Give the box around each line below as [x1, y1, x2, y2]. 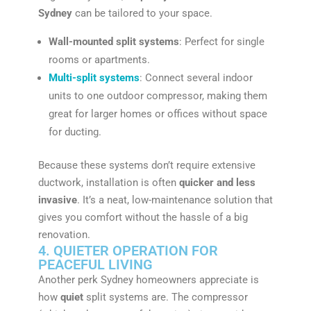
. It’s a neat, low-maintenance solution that [76, 193, 273, 206]
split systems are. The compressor [83, 290, 248, 303]
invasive [37, 193, 77, 206]
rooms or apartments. [48, 53, 150, 66]
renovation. [37, 228, 90, 241]
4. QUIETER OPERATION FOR [37, 242, 218, 259]
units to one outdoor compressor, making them [48, 89, 267, 102]
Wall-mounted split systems [48, 35, 179, 48]
